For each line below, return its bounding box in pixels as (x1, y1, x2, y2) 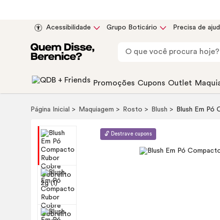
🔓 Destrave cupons (104, 131, 152, 137)
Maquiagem (79, 106, 116, 113)
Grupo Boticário (107, 24, 157, 31)
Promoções (93, 79, 135, 87)
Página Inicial (30, 106, 72, 113)
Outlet (168, 79, 192, 87)
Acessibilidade (46, 24, 91, 31)
